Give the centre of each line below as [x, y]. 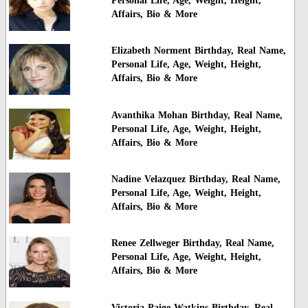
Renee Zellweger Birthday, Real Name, [192, 243]
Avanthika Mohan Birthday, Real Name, [197, 115]
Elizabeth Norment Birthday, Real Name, [198, 51]
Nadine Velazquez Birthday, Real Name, [196, 179]
